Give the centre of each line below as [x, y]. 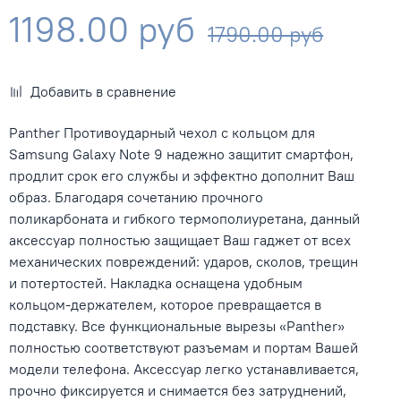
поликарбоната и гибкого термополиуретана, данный [185, 219]
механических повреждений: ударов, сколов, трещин [184, 262]
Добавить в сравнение [104, 92]
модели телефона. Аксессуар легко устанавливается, [184, 369]
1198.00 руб [102, 29]
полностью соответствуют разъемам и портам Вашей [184, 348]
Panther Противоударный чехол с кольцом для [162, 133]
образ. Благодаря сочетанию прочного [137, 197]
